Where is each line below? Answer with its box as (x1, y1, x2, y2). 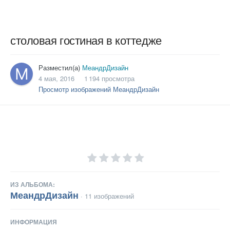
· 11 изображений (81, 190, 134, 201)
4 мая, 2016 (39, 73, 74, 84)
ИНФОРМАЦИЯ (10, 217, 57, 226)
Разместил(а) (39, 63, 82, 73)
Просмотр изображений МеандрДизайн (39, 84, 159, 94)
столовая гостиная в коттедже (10, 32, 162, 48)
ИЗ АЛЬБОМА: (10, 179, 55, 189)
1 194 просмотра (84, 73, 135, 84)
